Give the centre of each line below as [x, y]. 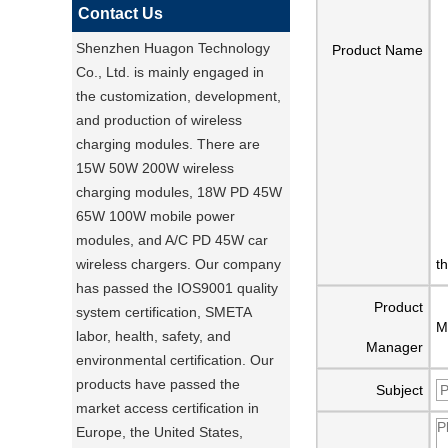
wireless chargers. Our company [178, 264]
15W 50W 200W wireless [155, 168]
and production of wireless [159, 120]
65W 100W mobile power [155, 216]
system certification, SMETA [163, 312]
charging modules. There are [168, 144]
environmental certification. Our [175, 360]
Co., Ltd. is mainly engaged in [170, 72]
